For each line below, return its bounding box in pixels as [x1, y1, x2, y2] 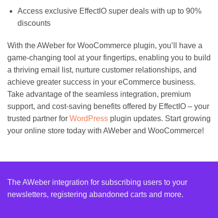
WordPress [70, 114, 108, 123]
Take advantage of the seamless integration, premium [7, 90, 191, 98]
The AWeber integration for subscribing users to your [7, 178, 187, 186]
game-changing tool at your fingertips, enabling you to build [7, 53, 211, 62]
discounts [17, 18, 51, 27]
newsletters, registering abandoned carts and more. [7, 190, 183, 199]
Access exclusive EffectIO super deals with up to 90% [17, 6, 201, 15]
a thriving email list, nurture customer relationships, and [7, 65, 197, 74]
